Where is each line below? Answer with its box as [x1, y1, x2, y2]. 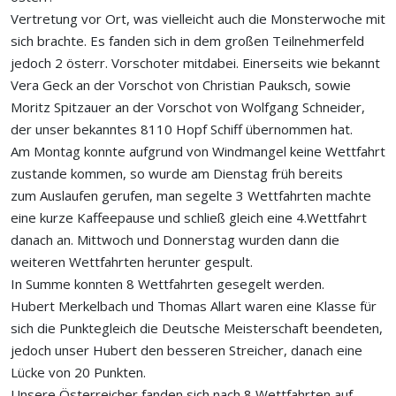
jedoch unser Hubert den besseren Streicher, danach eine [11, 341, 362, 359]
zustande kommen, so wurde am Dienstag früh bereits [11, 164, 343, 182]
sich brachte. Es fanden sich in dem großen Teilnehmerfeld [11, 32, 364, 49]
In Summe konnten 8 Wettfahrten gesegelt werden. [11, 275, 324, 293]
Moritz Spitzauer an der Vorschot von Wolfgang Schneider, [11, 98, 365, 116]
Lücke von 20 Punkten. [11, 363, 146, 381]
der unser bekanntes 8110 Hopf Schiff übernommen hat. [11, 120, 353, 138]
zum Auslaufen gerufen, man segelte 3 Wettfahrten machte [11, 187, 371, 204]
